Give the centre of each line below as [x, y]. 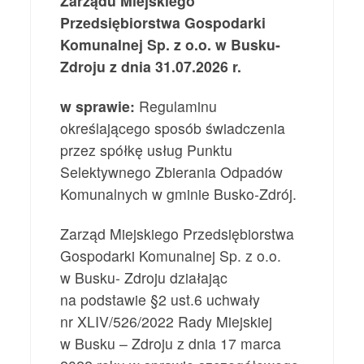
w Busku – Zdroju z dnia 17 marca [171, 343]
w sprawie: [98, 106]
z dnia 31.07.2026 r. [174, 66]
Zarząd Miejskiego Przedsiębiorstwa [178, 233]
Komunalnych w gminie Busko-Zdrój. [179, 193]
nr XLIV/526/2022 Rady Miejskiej [167, 321]
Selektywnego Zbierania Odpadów [172, 171]
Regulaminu [176, 106]
